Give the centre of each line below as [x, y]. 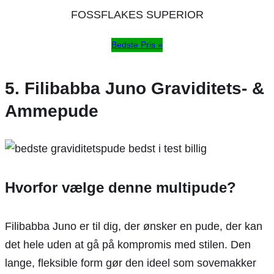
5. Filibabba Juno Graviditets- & [135, 89]
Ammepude [52, 111]
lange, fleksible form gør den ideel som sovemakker [131, 263]
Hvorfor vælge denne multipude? [120, 188]
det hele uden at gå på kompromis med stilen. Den [128, 245]
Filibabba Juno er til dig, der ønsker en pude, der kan [134, 227]
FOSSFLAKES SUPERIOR [137, 15]
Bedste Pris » [137, 45]
